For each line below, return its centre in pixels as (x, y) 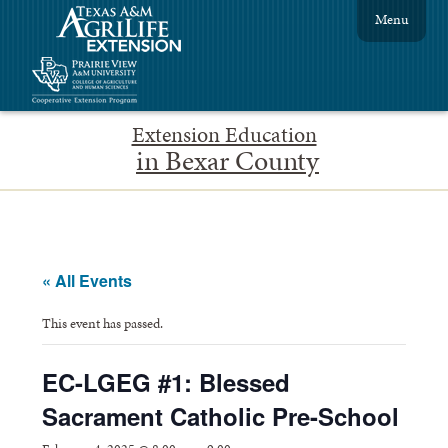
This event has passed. (103, 322)
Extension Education (224, 134)
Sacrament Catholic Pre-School (221, 415)
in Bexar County (227, 160)
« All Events (87, 280)
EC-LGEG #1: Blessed (166, 381)
